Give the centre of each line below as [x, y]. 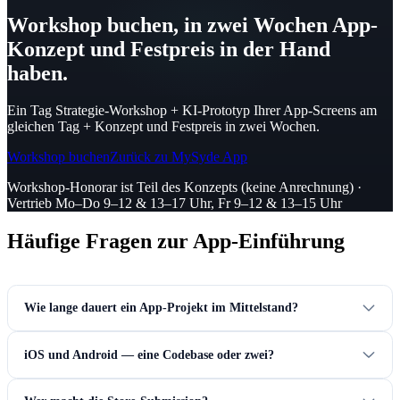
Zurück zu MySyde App [179, 157]
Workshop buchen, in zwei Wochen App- [192, 25]
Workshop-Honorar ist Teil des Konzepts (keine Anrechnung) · [184, 187]
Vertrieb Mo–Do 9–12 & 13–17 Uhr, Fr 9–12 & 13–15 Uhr [175, 203]
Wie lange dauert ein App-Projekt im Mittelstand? [161, 308]
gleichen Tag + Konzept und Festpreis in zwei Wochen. [163, 127]
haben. [37, 73]
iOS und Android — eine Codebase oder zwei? [149, 354]
